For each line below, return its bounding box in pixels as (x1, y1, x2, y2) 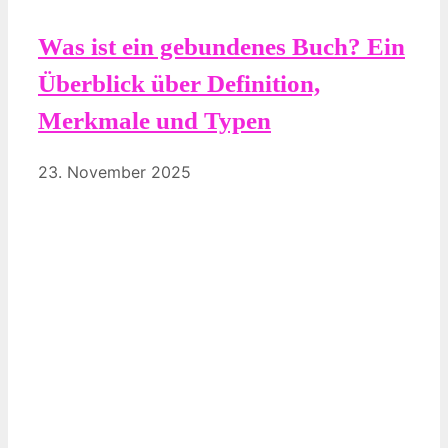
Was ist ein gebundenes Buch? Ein (38, 33, 405, 61)
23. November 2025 (38, 162, 191, 183)
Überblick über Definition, (38, 70, 320, 98)
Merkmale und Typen (38, 107, 271, 135)
